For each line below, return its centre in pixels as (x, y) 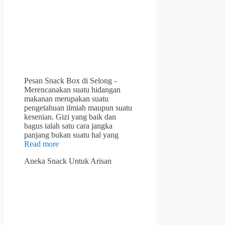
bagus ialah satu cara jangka (68, 126)
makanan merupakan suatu (66, 99)
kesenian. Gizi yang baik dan (70, 117)
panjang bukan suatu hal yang (71, 135)
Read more (41, 144)
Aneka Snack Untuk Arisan (68, 161)
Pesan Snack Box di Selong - (70, 81)
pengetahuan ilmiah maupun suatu (78, 108)
